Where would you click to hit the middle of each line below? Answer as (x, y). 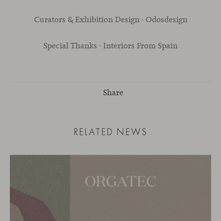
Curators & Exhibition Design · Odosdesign (110, 20)
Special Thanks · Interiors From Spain (110, 45)
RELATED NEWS (110, 132)
